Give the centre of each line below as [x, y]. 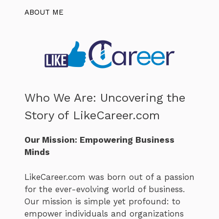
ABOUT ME [44, 12]
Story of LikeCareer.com [92, 115]
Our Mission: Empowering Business [99, 140]
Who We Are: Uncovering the [105, 98]
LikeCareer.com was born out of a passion [109, 177]
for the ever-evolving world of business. [105, 189]
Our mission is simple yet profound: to [102, 201]
